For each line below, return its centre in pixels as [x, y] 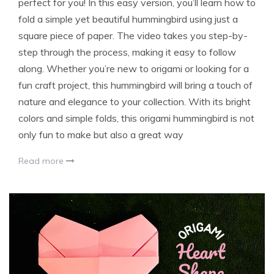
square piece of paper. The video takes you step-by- [133, 36]
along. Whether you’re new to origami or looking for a [134, 69]
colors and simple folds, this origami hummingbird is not [136, 118]
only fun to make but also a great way [101, 135]
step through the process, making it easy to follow [127, 52]
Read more [42, 161]
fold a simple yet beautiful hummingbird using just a [128, 19]
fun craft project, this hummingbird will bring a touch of [135, 85]
